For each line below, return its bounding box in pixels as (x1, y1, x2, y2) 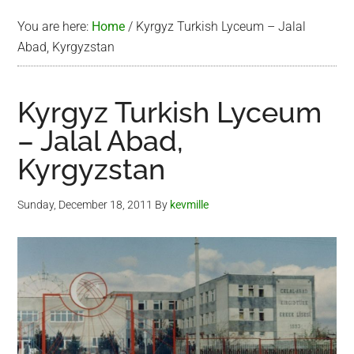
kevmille (170, 198, 209, 211)
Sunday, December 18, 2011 (17, 198, 153, 211)
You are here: (17, 19, 92, 34)
